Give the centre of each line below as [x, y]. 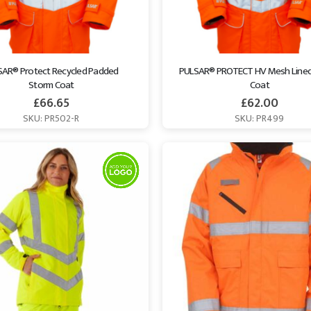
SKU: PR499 [260, 119]
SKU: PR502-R [51, 119]
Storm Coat [51, 85]
